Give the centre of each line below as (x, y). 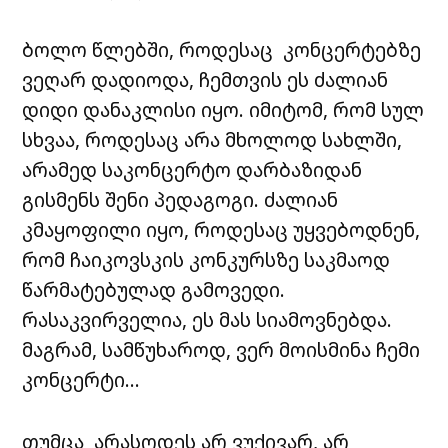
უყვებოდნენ (354, 230)
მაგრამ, (60, 350)
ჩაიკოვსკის (127, 260)
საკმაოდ (347, 260)
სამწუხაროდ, (167, 350)
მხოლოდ (271, 140)
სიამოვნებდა (322, 320)
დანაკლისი (140, 110)
